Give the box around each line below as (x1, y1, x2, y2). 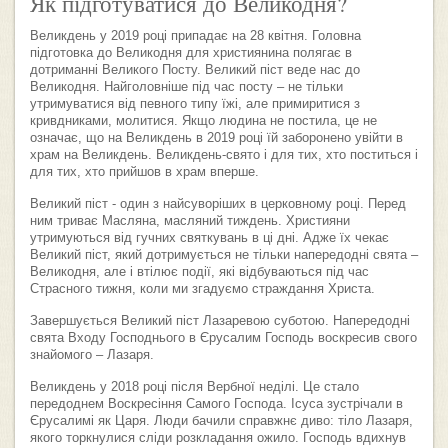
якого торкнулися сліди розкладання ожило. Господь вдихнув (30, 431, 406, 446)
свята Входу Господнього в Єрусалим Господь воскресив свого (30, 331, 417, 346)
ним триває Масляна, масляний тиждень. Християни (30, 214, 350, 229)
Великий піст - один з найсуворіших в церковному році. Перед (30, 197, 406, 212)
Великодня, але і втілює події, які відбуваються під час (30, 265, 369, 280)
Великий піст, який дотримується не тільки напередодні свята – (30, 248, 418, 263)
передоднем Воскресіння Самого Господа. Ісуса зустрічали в (30, 397, 403, 412)
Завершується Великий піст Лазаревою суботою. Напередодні (30, 314, 410, 329)
